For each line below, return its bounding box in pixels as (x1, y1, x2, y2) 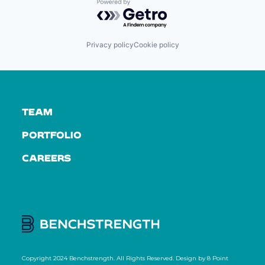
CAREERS (22, 151, 72, 163)
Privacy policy (86, 40, 134, 49)
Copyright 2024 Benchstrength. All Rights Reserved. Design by (22, 254, 207, 262)
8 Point (207, 254, 228, 262)
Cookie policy (133, 40, 179, 49)
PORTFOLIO (22, 128, 82, 140)
